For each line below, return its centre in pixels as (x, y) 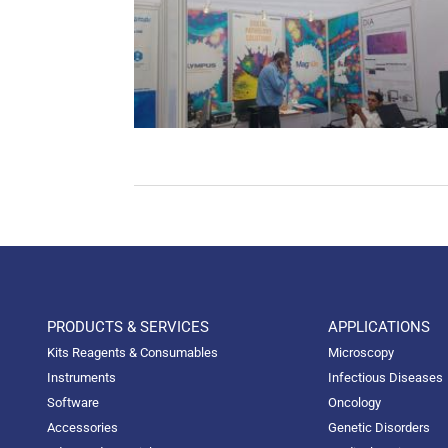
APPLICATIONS (378, 327)
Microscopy (360, 353)
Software (73, 403)
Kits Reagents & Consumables (133, 353)
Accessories (83, 428)
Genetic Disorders (378, 428)
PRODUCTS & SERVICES (128, 327)
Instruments (82, 378)
